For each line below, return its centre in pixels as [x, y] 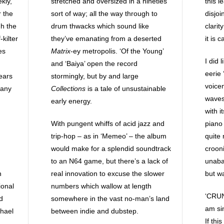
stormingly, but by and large [95, 76]
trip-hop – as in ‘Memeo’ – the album [109, 136]
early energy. [71, 101]
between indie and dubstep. [95, 211]
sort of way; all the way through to [104, 13]
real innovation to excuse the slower [108, 173]
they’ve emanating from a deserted [106, 38]
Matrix [61, 51]
